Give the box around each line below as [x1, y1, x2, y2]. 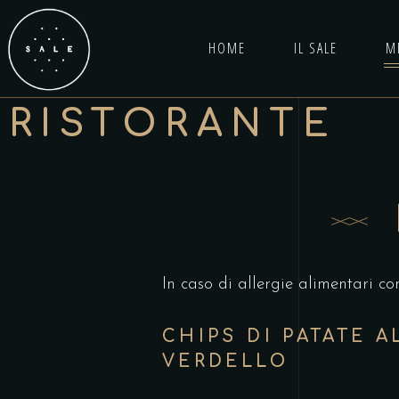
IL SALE [293, 38, 338, 58]
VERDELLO [162, 352, 289, 370]
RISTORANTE [9, 104, 338, 145]
